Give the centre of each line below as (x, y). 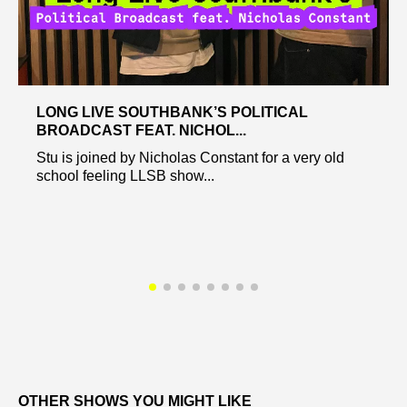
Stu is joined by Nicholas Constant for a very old (190, 157)
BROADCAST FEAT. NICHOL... (141, 130)
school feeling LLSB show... (125, 175)
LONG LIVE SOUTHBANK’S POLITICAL (172, 112)
